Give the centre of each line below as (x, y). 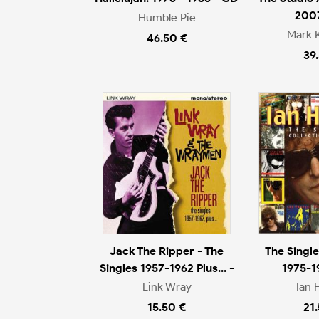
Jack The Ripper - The (167, 251)
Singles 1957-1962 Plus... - (167, 268)
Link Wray (167, 287)
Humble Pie (167, 17)
